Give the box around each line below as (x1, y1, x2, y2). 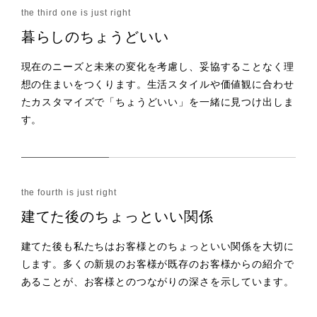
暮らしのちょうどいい (21, 28, 170, 45)
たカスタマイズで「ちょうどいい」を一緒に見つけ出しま (21, 96, 294, 108)
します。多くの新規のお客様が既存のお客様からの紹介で (21, 258, 294, 270)
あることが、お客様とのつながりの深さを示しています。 (21, 275, 294, 287)
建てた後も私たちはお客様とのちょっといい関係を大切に (21, 240, 294, 252)
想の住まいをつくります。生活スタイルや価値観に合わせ (21, 78, 294, 90)
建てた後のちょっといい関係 (21, 208, 214, 224)
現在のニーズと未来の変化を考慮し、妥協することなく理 (21, 60, 294, 72)
